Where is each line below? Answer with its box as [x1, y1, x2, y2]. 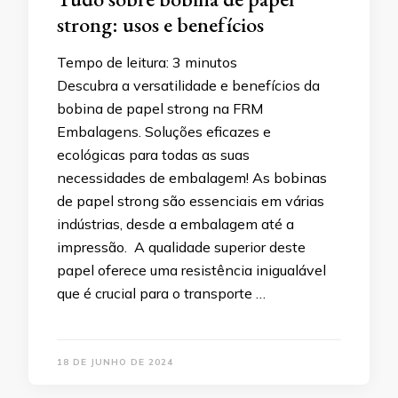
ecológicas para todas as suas [57, 146, 250, 164]
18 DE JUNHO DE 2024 [57, 356, 173, 369]
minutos [185, 53, 237, 72]
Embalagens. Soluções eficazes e [57, 123, 271, 141]
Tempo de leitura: [57, 53, 172, 72]
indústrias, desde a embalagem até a [57, 215, 294, 234]
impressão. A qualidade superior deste [57, 238, 306, 257]
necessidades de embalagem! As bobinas [57, 169, 327, 187]
